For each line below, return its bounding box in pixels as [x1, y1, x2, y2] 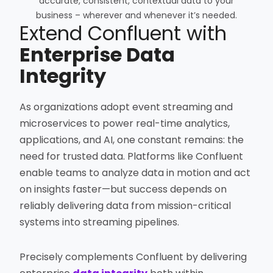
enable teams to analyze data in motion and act [19, 166, 251, 180]
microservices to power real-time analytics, [19, 116, 230, 131]
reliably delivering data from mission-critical [19, 199, 232, 213]
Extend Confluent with [19, 19, 227, 48]
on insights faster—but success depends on [19, 182, 227, 197]
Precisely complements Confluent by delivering [19, 250, 247, 264]
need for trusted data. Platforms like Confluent [19, 149, 244, 164]
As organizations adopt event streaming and [19, 100, 233, 115]
